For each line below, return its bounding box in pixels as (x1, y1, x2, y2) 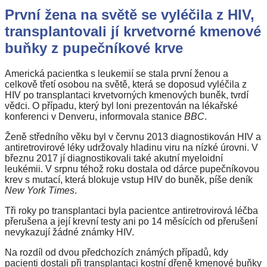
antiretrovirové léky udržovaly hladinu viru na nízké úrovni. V (5, 142, 258, 153)
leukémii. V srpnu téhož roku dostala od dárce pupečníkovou (5, 164, 259, 174)
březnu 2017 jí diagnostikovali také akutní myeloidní (5, 153, 223, 163)
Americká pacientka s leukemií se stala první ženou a (5, 69, 228, 79)
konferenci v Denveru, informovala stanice (5, 111, 184, 122)
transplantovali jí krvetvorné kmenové (5, 23, 261, 39)
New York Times (5, 185, 74, 195)
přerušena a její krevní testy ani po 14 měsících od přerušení (5, 216, 257, 226)
